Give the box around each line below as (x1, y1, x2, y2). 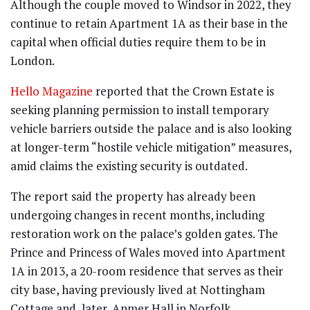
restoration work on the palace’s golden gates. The (10, 226, 278, 242)
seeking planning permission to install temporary (10, 102, 269, 118)
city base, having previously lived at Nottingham (10, 282, 265, 298)
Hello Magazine (10, 83, 93, 100)
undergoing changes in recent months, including (10, 207, 264, 224)
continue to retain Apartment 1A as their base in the (10, 15, 288, 32)
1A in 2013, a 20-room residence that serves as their (10, 263, 283, 280)
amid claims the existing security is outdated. (10, 158, 248, 174)
